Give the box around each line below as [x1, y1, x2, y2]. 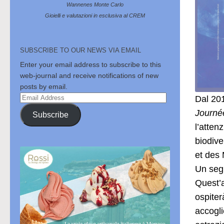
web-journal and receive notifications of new [20, 71, 158, 80]
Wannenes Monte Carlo [66, 1, 123, 8]
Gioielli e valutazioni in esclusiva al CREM [45, 12, 145, 19]
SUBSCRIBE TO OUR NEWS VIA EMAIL [20, 46, 141, 54]
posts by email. [20, 82, 67, 91]
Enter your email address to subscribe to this [20, 60, 161, 69]
